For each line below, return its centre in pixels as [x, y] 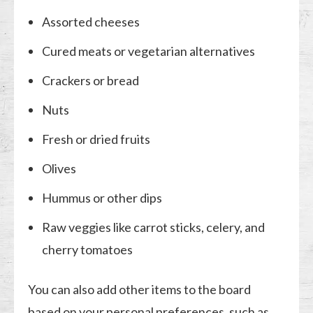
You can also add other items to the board [140, 289]
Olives [59, 168]
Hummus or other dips [102, 197]
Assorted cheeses [91, 21]
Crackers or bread [91, 80]
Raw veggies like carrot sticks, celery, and [154, 227]
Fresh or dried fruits [96, 139]
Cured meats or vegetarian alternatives [149, 51]
